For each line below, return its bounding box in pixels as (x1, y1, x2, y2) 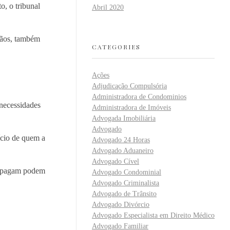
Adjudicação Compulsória (92, 82, 167, 90)
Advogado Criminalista (92, 179, 159, 187)
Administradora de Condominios (92, 93, 186, 101)
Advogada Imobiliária (92, 114, 156, 123)
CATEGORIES (92, 42, 141, 51)
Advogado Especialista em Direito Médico (92, 212, 215, 220)
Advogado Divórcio (92, 201, 149, 209)
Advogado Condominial (92, 168, 161, 177)
